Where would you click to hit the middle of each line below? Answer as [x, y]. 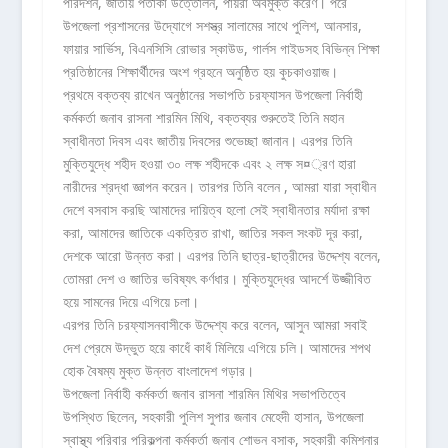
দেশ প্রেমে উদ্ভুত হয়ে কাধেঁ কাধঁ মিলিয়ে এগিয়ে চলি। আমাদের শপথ [216, 348]
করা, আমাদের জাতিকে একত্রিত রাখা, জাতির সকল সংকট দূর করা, [212, 233]
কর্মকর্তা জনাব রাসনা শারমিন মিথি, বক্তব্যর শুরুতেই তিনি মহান [203, 118]
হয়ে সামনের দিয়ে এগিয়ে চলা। [130, 302]
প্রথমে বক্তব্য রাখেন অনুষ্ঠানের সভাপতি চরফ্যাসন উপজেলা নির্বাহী [212, 95]
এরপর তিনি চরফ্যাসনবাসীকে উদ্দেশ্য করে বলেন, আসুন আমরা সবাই [214, 325]
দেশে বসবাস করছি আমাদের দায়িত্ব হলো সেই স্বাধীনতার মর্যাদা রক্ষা [216, 210]
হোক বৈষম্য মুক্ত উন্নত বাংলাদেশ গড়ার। [158, 371]
